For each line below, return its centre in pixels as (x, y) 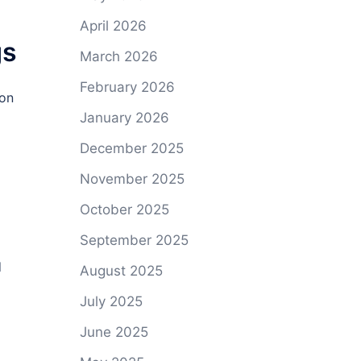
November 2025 (132, 179)
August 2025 (121, 271)
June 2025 (114, 332)
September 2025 (134, 240)
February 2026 (127, 87)
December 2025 (131, 148)
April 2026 (113, 26)
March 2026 (118, 56)
